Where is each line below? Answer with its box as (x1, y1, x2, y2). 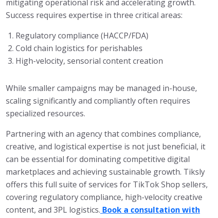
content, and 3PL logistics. (6, 204, 100, 216)
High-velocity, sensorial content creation (16, 55, 163, 67)
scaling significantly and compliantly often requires (6, 95, 190, 107)
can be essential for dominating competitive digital (6, 154, 190, 165)
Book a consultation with (102, 204, 200, 216)
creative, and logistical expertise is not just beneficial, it (6, 141, 205, 152)
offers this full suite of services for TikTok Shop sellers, (6, 179, 208, 190)
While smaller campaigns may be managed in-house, (6, 83, 197, 94)
